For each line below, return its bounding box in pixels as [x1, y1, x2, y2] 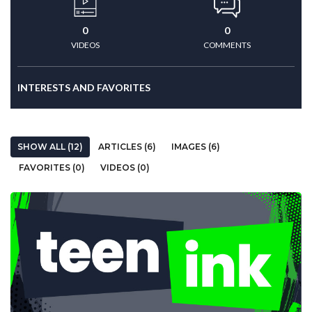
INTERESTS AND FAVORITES [17, 81, 150, 93]
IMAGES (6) [171, 141, 220, 152]
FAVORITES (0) [19, 162, 85, 173]
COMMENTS [203, 40, 251, 50]
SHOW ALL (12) [17, 141, 83, 152]
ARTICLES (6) [98, 141, 156, 152]
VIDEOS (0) [100, 162, 150, 173]
